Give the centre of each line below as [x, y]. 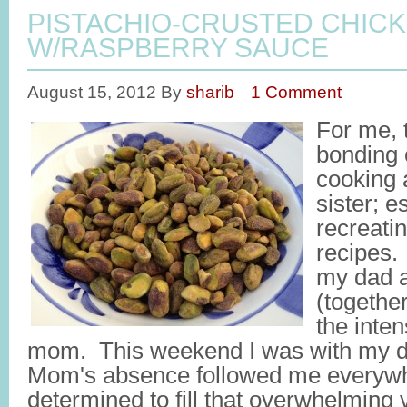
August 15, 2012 [92, 92]
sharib [210, 92]
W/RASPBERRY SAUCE [178, 48]
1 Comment [296, 92]
